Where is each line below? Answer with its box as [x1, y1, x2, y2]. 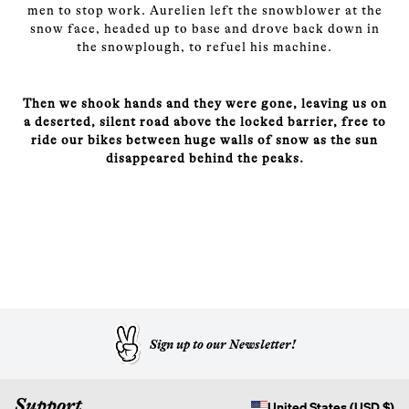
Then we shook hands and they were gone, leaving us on [22, 96, 387, 110]
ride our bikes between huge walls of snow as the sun [31, 132, 378, 147]
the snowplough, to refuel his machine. [77, 39, 332, 54]
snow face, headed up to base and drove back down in [29, 21, 380, 36]
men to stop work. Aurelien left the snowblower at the [26, 3, 383, 17]
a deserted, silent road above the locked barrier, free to [23, 114, 386, 129]
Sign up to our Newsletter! [150, 336, 296, 351]
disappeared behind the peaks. [105, 151, 304, 165]
